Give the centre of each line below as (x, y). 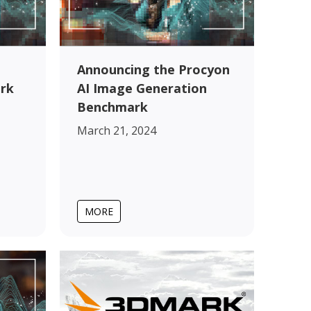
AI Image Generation (142, 88)
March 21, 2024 (117, 130)
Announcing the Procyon (153, 69)
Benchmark (112, 107)
